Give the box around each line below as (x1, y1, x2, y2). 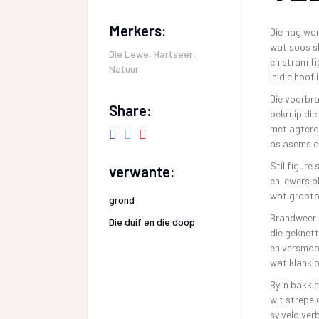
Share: (109, 101, 152, 119)
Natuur (109, 63, 139, 75)
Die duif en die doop (109, 215, 195, 228)
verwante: (109, 162, 175, 180)
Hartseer (154, 48, 193, 60)
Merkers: (109, 21, 167, 39)
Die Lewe (109, 48, 149, 60)
